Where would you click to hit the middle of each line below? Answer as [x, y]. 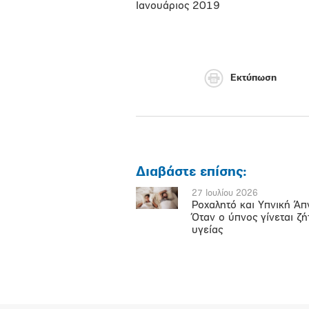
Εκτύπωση [254, 79]
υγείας [207, 230]
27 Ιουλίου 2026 [225, 193]
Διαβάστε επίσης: [191, 172]
